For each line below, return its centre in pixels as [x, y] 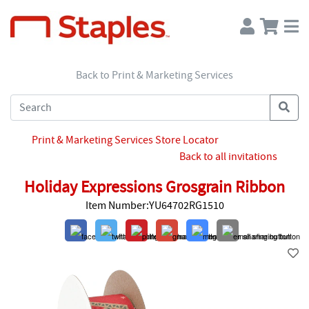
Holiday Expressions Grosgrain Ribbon [154, 187]
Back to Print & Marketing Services [154, 75]
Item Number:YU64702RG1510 [154, 205]
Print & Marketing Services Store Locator [125, 140]
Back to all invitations [228, 156]
